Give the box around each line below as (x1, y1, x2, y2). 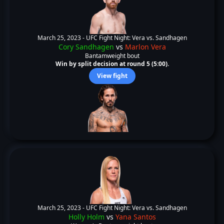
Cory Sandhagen (58, 42, 114, 51)
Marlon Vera (124, 42, 166, 51)
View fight (96, 71, 127, 80)
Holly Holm (68, 212, 104, 221)
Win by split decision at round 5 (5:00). (55, 59, 169, 68)
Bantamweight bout (84, 51, 139, 60)
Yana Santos (115, 212, 156, 221)
